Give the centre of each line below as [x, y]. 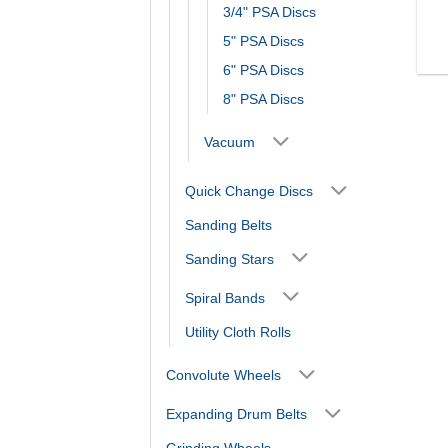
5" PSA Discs [263, 40]
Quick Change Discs [249, 190]
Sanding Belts [228, 225]
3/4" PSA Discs [269, 11]
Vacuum [229, 142]
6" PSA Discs [263, 69]
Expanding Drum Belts [236, 414]
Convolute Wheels [223, 375]
